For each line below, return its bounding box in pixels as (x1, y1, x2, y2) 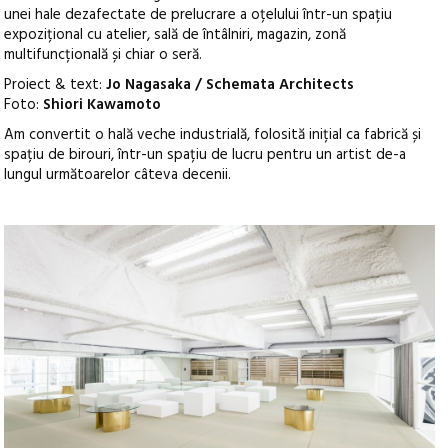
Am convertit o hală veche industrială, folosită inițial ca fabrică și (4, 123, 422, 148)
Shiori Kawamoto (43, 93, 162, 118)
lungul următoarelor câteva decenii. (4, 163, 232, 188)
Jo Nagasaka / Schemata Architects (106, 73, 355, 98)
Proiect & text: (4, 73, 107, 98)
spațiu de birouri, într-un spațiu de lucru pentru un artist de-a (4, 143, 407, 168)
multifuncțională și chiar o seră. (4, 43, 203, 68)
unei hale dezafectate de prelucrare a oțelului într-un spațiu (4, 3, 393, 28)
